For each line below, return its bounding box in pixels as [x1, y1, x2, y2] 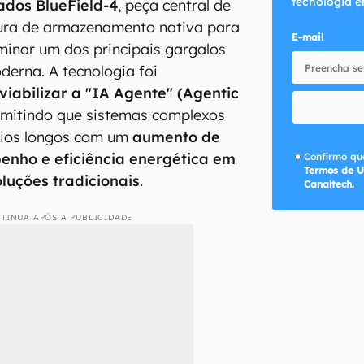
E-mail [291, 31, 323, 43]
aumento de [132, 127, 221, 146]
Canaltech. [304, 177, 355, 190]
